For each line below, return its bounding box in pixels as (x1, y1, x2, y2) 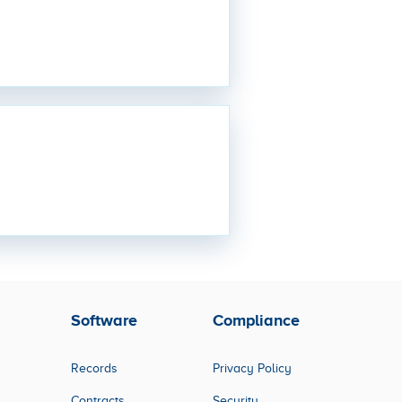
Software (71, 310, 137, 329)
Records (71, 361, 118, 375)
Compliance (213, 310, 300, 329)
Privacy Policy (213, 361, 292, 375)
